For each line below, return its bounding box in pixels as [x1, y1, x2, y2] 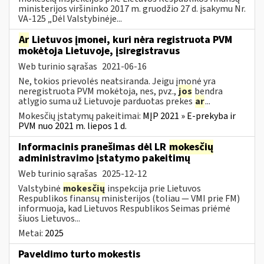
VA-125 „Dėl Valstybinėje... [18, 12, 122, 25]
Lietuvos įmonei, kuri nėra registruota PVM [29, 32, 232, 47]
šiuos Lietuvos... [18, 212, 80, 225]
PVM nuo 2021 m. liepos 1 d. [18, 119, 127, 133]
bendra [193, 84, 223, 98]
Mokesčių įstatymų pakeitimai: [18, 109, 143, 123]
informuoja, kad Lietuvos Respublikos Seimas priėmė [18, 202, 230, 215]
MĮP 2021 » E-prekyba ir [143, 109, 236, 123]
